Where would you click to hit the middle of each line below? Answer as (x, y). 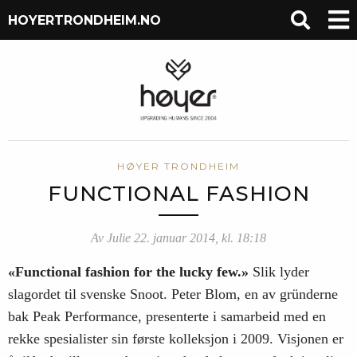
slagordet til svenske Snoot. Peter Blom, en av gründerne (173, 294)
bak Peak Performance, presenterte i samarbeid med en (167, 316)
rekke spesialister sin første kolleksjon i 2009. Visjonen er (176, 338)
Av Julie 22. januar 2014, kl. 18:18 (178, 237)
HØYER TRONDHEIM (178, 166)
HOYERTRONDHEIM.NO (84, 20)
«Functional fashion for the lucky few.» (130, 271)
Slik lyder (281, 271)
